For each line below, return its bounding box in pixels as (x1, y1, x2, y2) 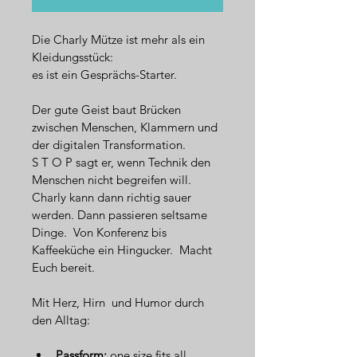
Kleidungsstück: (32, 49, 113, 65)
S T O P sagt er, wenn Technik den (32, 154, 214, 170)
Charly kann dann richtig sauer (32, 189, 194, 205)
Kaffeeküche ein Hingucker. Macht (32, 241, 215, 257)
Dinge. (32, 224, 70, 240)
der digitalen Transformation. (32, 136, 186, 152)
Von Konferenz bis (70, 224, 170, 240)
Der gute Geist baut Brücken (32, 101, 184, 117)
